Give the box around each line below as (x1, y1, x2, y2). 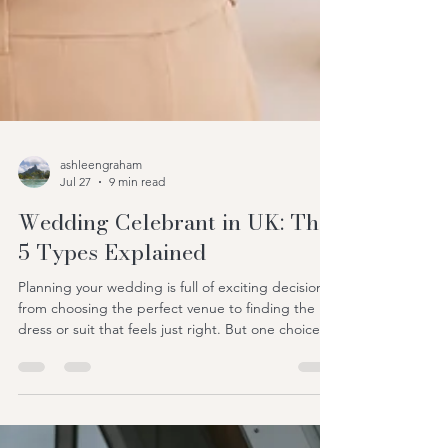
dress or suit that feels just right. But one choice (18, 408, 320, 426)
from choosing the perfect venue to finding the (18, 387, 315, 405)
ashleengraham (60, 245, 142, 260)
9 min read (109, 262, 165, 277)
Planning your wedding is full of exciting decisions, (18, 366, 334, 384)
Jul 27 (60, 262, 91, 277)
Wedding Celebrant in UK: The (18, 293, 330, 327)
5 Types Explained (18, 323, 206, 357)
